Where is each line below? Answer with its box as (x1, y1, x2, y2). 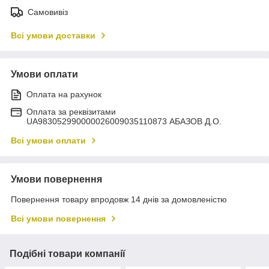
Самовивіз (28, 7, 68, 17)
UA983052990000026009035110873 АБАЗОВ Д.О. (26, 116, 222, 126)
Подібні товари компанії (10, 248, 125, 259)
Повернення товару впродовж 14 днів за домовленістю (11, 194, 227, 204)
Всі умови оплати (11, 135, 86, 145)
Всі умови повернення (11, 213, 106, 223)
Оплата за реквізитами (26, 106, 116, 116)
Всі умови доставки (11, 30, 95, 40)
